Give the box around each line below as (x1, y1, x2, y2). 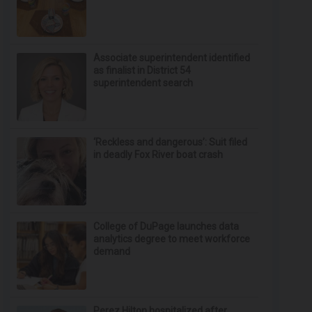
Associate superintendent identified (93, 52, 251, 63)
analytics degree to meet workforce (93, 233, 251, 244)
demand (93, 246, 131, 257)
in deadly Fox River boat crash (93, 149, 224, 160)
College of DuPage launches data (93, 221, 240, 232)
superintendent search (93, 77, 194, 88)
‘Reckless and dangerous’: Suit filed (93, 136, 248, 148)
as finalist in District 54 (93, 65, 192, 76)
